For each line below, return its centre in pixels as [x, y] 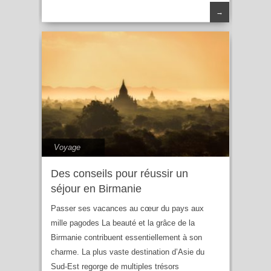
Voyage [67, 147]
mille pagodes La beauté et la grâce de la [123, 223]
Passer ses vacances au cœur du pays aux [127, 208]
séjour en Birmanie [96, 188]
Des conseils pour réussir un [119, 173]
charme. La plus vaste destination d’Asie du [128, 252]
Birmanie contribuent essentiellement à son [126, 237]
